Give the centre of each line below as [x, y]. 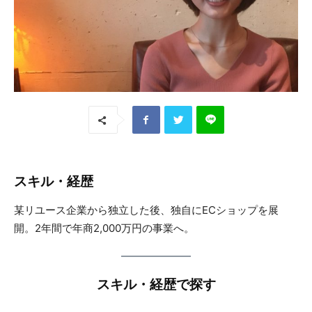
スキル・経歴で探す [156, 284]
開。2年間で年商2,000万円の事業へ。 [104, 228]
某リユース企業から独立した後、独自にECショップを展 [146, 210]
